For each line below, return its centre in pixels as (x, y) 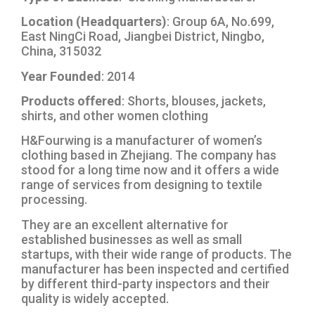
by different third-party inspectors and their (146, 283)
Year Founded (61, 76)
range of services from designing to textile (142, 185)
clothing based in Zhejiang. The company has (149, 155)
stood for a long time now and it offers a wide (150, 170)
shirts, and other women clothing (115, 116)
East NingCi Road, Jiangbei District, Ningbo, (143, 37)
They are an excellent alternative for (125, 224)
